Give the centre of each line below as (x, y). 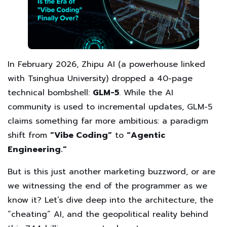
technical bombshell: (50, 93)
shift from (29, 136)
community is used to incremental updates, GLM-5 (110, 107)
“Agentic (146, 136)
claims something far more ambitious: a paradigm (108, 121)
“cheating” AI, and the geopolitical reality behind (108, 215)
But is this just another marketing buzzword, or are (111, 172)
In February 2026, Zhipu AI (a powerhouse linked (106, 65)
